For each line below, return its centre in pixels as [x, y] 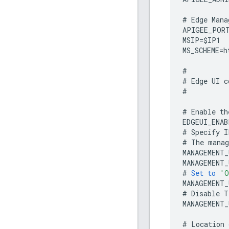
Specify [205, 132]
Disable [205, 194]
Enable [203, 112]
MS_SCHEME [201, 51]
